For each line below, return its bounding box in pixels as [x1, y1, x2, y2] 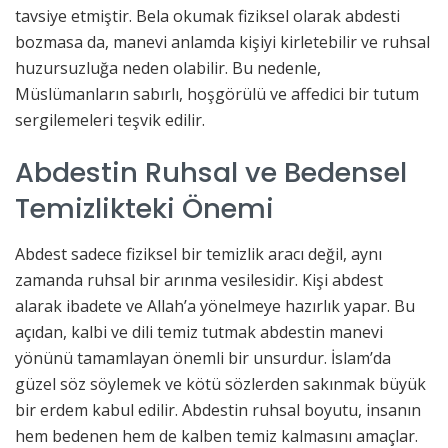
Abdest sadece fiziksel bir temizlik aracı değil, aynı [15, 242, 382, 265]
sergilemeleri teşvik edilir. [15, 108, 205, 131]
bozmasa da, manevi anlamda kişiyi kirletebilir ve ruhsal [15, 30, 430, 53]
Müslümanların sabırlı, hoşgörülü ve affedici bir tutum [15, 82, 419, 105]
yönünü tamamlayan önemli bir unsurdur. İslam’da [15, 346, 391, 369]
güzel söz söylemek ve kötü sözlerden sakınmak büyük [15, 372, 426, 395]
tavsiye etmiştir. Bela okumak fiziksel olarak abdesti [15, 4, 400, 27]
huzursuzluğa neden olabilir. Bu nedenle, [15, 56, 321, 79]
